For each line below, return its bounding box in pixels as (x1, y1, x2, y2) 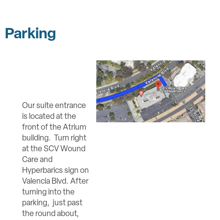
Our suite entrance (22, 100, 86, 110)
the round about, (22, 208, 79, 218)
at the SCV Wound (22, 143, 85, 153)
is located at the (22, 111, 76, 121)
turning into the (22, 187, 75, 196)
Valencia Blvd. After (22, 176, 88, 186)
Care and (22, 154, 53, 164)
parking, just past (22, 197, 82, 207)
